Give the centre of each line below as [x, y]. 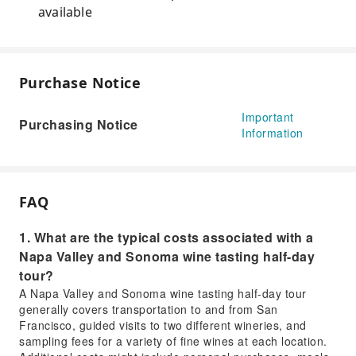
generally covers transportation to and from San [149, 309]
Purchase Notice [80, 83]
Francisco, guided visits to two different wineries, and [163, 325]
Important [268, 117]
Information [273, 133]
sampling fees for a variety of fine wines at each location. [173, 341]
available [65, 12]
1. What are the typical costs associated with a [166, 237]
